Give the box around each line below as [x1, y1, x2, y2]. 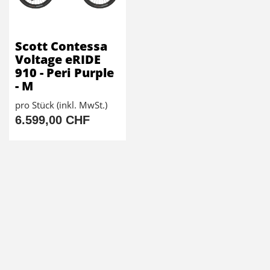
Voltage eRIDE [15, 51, 101, 68]
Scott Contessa [15, 38, 107, 55]
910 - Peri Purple [15, 64, 114, 81]
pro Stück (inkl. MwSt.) [15, 99, 107, 111]
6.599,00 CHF [15, 113, 90, 127]
